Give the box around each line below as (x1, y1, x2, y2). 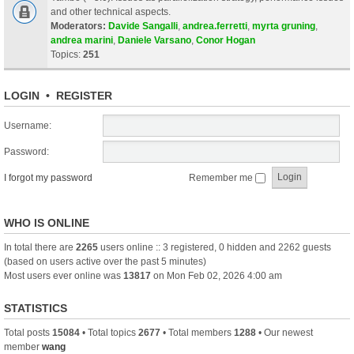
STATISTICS (4, 301, 67, 314)
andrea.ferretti (183, 20, 247, 32)
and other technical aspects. (51, 6, 171, 17)
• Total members (160, 326, 234, 338)
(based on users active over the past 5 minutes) (4, 255, 206, 267)
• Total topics (80, 326, 138, 338)
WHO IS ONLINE (4, 216, 89, 229)
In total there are (4, 241, 76, 253)
